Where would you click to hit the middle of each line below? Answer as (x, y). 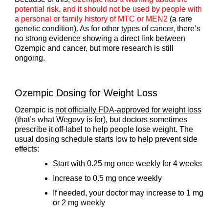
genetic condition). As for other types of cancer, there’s (108, 29)
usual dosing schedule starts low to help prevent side (106, 139)
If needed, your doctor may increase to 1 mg (128, 193)
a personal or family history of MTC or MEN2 (91, 19)
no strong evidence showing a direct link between (100, 38)
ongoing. (30, 58)
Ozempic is (35, 110)
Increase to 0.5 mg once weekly (107, 178)
